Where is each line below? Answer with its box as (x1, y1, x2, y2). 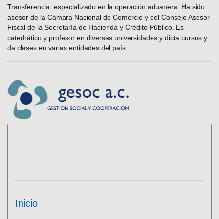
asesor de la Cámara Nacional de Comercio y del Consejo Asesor (7, 13, 210, 21)
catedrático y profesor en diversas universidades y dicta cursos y (7, 34, 207, 42)
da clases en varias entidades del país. (7, 44, 128, 52)
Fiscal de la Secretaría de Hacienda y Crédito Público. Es (7, 23, 184, 31)
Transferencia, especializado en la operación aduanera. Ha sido (7, 3, 205, 11)
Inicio (15, 198, 38, 209)
